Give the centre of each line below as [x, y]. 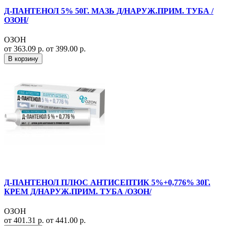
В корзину [23, 59]
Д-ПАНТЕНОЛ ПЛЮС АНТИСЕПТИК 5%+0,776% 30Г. [107, 182]
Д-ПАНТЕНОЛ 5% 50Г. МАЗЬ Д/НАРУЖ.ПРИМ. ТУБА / [109, 11]
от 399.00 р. [66, 49]
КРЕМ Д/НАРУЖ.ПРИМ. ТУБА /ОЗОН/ [78, 191]
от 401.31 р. [25, 220]
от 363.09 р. [25, 49]
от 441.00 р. [66, 220]
